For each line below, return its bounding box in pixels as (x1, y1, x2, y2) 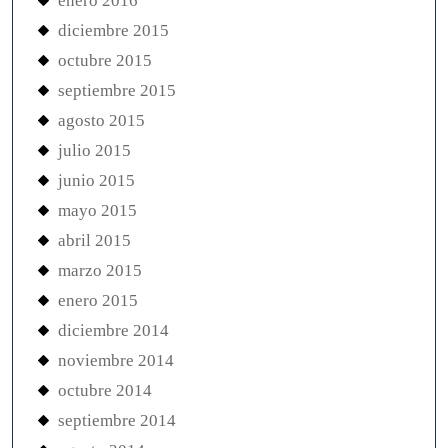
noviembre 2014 (58, 351, 174, 371)
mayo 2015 (58, 201, 137, 221)
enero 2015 (58, 291, 138, 311)
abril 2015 (58, 231, 131, 251)
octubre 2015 (58, 51, 152, 71)
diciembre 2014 (58, 321, 169, 341)
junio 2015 (58, 171, 135, 191)
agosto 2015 (58, 111, 145, 131)
